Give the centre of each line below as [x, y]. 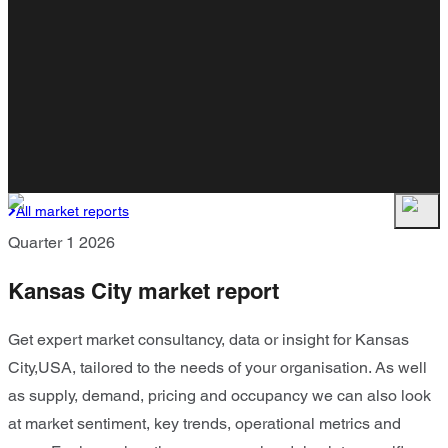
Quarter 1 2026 [61, 242]
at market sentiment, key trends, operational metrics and [204, 423]
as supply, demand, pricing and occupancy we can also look [219, 395]
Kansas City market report [143, 291]
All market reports [72, 211]
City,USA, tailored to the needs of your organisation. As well [217, 367]
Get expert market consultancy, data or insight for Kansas [208, 339]
